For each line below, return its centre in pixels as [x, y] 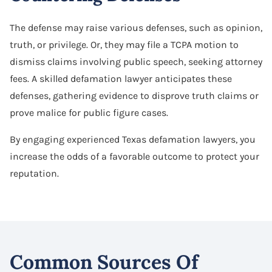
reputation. [34, 173]
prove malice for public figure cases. [89, 112]
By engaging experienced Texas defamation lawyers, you [133, 139]
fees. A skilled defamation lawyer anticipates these [121, 78]
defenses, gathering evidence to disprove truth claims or [134, 95]
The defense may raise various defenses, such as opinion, [136, 27]
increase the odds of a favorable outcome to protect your [134, 156]
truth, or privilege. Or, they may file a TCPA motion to [124, 44]
